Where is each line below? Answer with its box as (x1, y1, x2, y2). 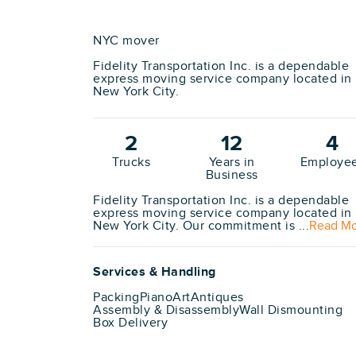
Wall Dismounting (239, 303, 342, 318)
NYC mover (93, 33, 160, 48)
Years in (208, 155, 255, 170)
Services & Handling (93, 265, 216, 280)
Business (205, 168, 258, 183)
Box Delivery (93, 315, 168, 331)
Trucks (112, 155, 151, 170)
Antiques (190, 290, 244, 305)
